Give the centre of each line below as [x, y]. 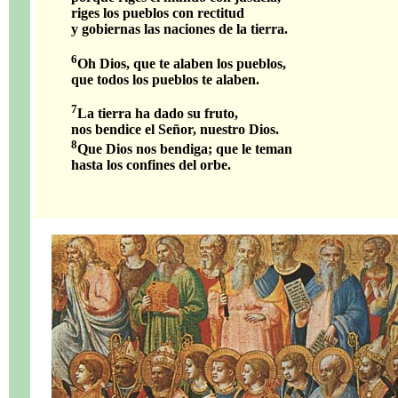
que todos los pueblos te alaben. [165, 79]
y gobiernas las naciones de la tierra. [179, 29]
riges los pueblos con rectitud [158, 13]
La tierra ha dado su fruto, [158, 113]
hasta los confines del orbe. [151, 165]
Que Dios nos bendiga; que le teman [185, 149]
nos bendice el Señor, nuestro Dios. [175, 129]
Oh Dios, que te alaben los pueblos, [182, 63]
